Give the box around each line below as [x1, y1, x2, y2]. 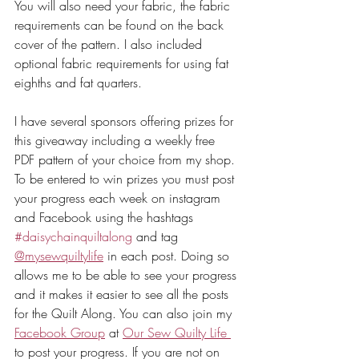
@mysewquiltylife [14, 247, 103, 265]
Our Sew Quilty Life [123, 324, 231, 342]
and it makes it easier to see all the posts [14, 285, 232, 304]
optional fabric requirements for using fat [14, 54, 232, 73]
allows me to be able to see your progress [14, 266, 240, 284]
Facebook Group [14, 324, 105, 342]
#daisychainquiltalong [14, 228, 132, 246]
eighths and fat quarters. [14, 74, 142, 92]
